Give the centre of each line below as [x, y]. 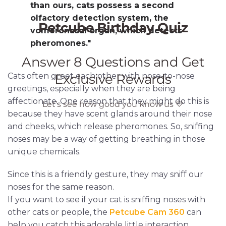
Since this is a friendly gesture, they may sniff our [105, 174]
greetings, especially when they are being [92, 88]
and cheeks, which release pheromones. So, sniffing [111, 126]
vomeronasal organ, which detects [106, 30]
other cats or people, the [59, 212]
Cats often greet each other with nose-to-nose [101, 76]
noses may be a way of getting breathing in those [106, 139]
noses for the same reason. [61, 187]
